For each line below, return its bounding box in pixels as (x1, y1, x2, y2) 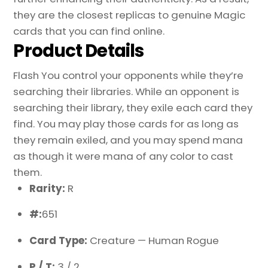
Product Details (13, 38, 144, 63)
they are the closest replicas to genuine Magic (13, 7, 246, 22)
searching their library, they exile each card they (13, 100, 253, 115)
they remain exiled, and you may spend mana (13, 132, 243, 147)
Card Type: (29, 233, 90, 248)
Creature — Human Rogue (90, 233, 220, 248)
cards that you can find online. (13, 23, 170, 38)
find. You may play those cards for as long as (13, 116, 239, 131)
